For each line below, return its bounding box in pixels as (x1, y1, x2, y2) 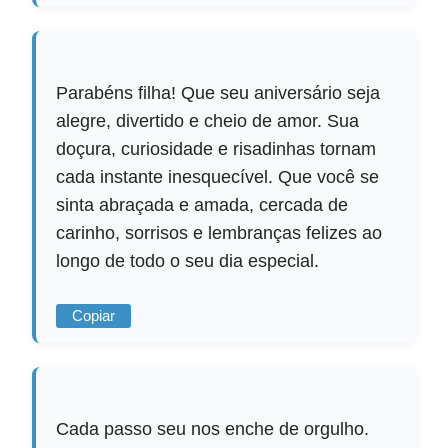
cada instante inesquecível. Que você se (56, 167, 380, 188)
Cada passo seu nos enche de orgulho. (56, 419, 370, 440)
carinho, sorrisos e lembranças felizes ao (56, 223, 383, 244)
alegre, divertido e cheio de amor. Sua (56, 111, 360, 132)
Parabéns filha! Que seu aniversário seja (56, 83, 381, 104)
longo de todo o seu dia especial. (56, 251, 320, 272)
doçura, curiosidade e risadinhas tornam (56, 139, 377, 160)
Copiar (72, 308, 116, 325)
